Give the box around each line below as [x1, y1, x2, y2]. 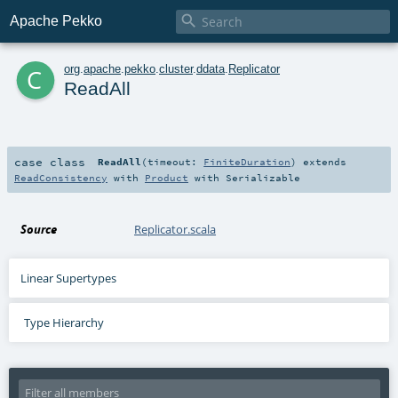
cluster [159, 61, 193, 76]
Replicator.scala [134, 220, 217, 237]
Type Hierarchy [23, 314, 104, 330]
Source [20, 220, 58, 237]
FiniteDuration [203, 155, 291, 168]
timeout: [147, 155, 204, 168]
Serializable [226, 171, 300, 184]
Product [145, 171, 188, 184]
